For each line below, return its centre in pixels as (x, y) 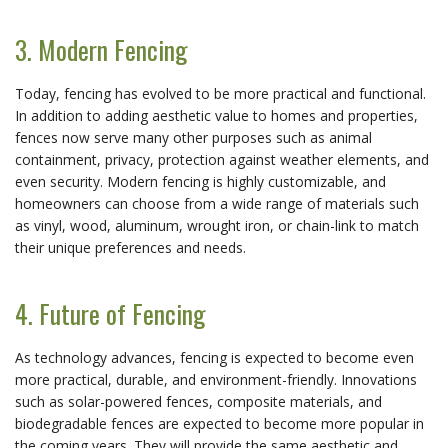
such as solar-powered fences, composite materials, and (198, 401)
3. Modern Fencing (101, 48)
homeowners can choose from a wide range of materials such (217, 203)
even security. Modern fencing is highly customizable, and (200, 181)
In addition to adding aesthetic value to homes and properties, (216, 115)
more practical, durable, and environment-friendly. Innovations (216, 379)
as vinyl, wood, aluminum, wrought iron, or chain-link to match (217, 225)
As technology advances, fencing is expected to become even (214, 357)
